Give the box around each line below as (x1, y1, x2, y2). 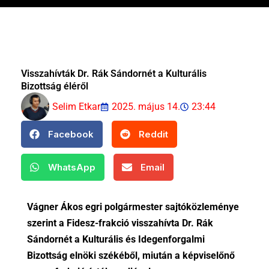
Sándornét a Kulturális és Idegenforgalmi (27, 234, 205, 246)
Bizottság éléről (21, 80, 89, 92)
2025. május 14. (112, 101, 181, 113)
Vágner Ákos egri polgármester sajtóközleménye (27, 201, 240, 213)
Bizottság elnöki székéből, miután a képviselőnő (27, 250, 235, 262)
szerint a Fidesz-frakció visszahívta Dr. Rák (27, 217, 214, 229)
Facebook (48, 128, 94, 140)
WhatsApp (48, 161, 96, 173)
